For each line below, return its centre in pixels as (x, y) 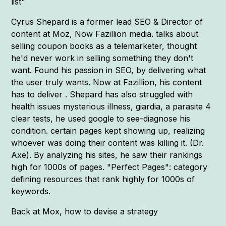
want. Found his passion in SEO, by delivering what (109, 70)
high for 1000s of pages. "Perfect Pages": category (109, 167)
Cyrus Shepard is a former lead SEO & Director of (107, 21)
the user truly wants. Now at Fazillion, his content (107, 82)
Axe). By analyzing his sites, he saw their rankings (107, 155)
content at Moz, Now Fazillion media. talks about (105, 34)
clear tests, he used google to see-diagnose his (101, 118)
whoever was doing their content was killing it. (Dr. (108, 143)
